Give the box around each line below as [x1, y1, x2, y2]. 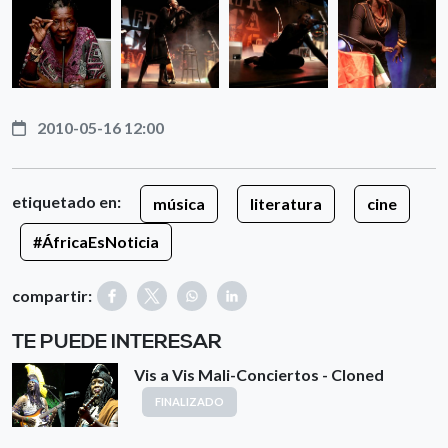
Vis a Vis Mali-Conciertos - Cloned [134, 365, 384, 384]
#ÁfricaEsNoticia [33, 232, 159, 251]
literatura [250, 194, 322, 213]
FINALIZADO [155, 395, 224, 408]
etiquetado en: [12, 192, 124, 212]
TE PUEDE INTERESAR [12, 330, 222, 355]
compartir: [12, 286, 92, 305]
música [153, 194, 205, 213]
